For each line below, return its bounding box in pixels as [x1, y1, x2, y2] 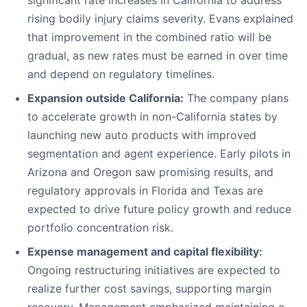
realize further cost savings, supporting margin [27, 282, 271, 296]
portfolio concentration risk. [27, 221, 173, 235]
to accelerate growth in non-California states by [27, 110, 278, 124]
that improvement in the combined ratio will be [27, 30, 271, 45]
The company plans [184, 91, 288, 106]
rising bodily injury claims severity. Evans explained [27, 12, 293, 26]
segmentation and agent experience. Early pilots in [27, 147, 291, 161]
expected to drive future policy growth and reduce [27, 202, 291, 217]
